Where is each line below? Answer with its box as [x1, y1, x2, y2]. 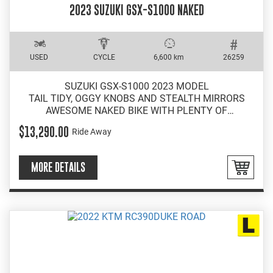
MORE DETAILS [31, 160, 85, 174]
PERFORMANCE [102, 116, 171, 129]
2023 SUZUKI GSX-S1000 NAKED [69, 3, 204, 18]
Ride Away [72, 127, 112, 137]
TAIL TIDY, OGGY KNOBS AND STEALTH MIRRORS [28, 92, 245, 104]
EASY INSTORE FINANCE [83, 129, 190, 141]
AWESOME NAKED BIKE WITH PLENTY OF [46, 104, 227, 116]
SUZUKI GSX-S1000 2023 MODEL [64, 80, 209, 92]
